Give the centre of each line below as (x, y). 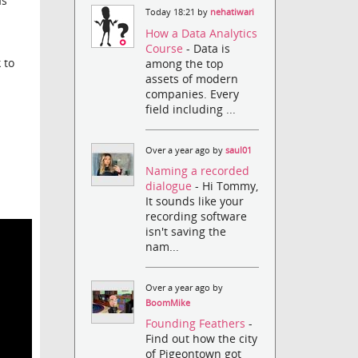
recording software (197, 216)
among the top (185, 63)
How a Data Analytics (202, 33)
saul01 (239, 150)
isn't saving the (186, 231)
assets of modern (192, 78)
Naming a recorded (198, 170)
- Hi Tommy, (227, 185)
